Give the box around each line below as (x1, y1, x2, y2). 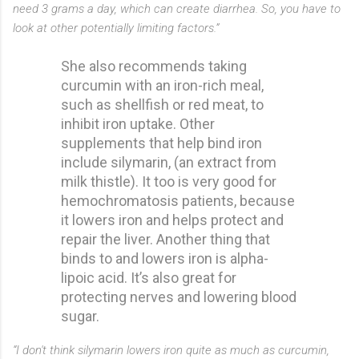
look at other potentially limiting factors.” (13, 20, 219, 35)
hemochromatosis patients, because (61, 192, 295, 209)
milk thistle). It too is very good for (61, 172, 276, 190)
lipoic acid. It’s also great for (61, 268, 236, 286)
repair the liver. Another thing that (61, 230, 270, 248)
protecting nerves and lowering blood (61, 288, 296, 305)
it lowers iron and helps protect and (61, 211, 284, 228)
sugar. (61, 307, 99, 325)
